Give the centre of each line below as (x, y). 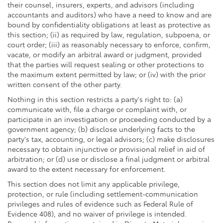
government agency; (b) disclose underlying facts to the (101, 129)
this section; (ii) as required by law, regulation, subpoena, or (109, 34)
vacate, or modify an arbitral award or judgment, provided (105, 54)
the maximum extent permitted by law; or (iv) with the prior (107, 74)
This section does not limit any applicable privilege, (94, 183)
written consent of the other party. (65, 84)
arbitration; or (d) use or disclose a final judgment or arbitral (109, 159)
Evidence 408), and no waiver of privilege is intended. (97, 213)
